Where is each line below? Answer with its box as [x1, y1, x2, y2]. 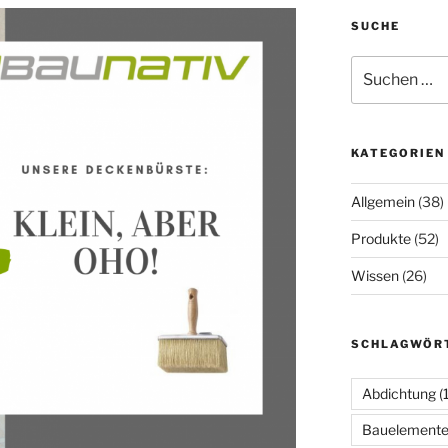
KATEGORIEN [350, 146, 445, 161]
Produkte [350, 230, 411, 248]
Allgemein [350, 193, 415, 211]
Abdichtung [361, 385, 436, 403]
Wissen [350, 267, 399, 285]
